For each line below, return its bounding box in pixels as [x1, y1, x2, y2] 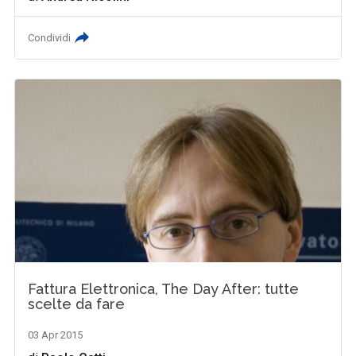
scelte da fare [28, 296, 126, 313]
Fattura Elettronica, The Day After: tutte [28, 281, 300, 298]
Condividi [28, 32, 72, 44]
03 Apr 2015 [28, 329, 83, 342]
